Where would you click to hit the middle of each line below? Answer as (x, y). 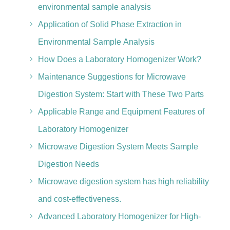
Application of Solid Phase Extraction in (110, 24)
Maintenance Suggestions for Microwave (112, 77)
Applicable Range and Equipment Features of (121, 112)
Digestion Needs (68, 164)
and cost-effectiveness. (79, 199)
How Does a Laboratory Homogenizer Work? (119, 59)
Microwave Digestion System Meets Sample (118, 147)
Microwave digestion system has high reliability (123, 181)
